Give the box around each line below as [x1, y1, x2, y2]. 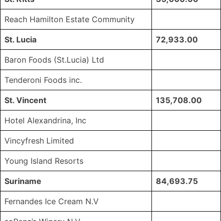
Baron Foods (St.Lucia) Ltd [4, 55, 104, 65]
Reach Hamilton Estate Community [4, 14, 135, 25]
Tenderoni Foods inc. [4, 75, 82, 85]
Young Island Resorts [4, 156, 83, 166]
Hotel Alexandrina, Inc [4, 115, 86, 126]
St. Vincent [4, 95, 46, 106]
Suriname [4, 176, 41, 186]
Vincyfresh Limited [4, 136, 74, 146]
